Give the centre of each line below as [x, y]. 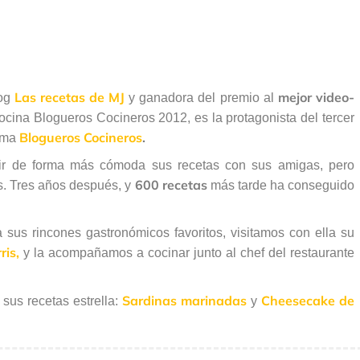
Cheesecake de [307, 301]
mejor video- [316, 98]
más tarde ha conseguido [280, 186]
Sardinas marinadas [185, 301]
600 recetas [171, 185]
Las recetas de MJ [70, 98]
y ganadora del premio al [201, 98]
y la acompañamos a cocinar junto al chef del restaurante [186, 253]
